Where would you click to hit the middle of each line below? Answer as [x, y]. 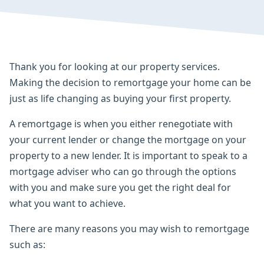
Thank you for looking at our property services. [115, 66]
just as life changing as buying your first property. [120, 98]
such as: [27, 244]
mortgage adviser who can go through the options [123, 171]
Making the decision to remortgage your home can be [130, 82]
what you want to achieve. [67, 203]
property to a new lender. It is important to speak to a [128, 155]
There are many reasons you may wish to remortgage [129, 228]
